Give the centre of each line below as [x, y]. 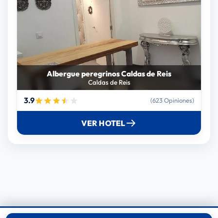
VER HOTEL [103, 123]
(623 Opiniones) [173, 100]
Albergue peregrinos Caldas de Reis [109, 74]
